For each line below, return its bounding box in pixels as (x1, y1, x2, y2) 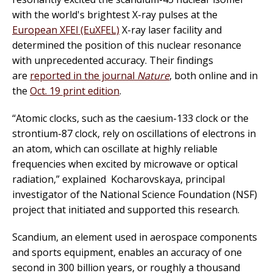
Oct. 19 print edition (30, 84, 119, 98)
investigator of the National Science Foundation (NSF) (12, 188, 257, 202)
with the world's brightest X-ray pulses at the (12, 8, 218, 22)
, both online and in (169, 69, 258, 83)
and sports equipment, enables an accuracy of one (12, 246, 242, 260)
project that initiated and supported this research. (12, 203, 239, 217)
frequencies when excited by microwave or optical (12, 157, 238, 171)
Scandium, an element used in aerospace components (12, 230, 257, 244)
